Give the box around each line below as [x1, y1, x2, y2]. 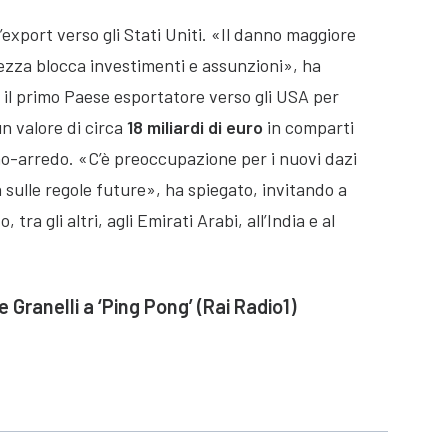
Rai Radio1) [203, 293, 296, 318]
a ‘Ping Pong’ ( [79, 293, 203, 318]
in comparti [263, 115, 354, 138]
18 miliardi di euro [127, 115, 263, 138]
